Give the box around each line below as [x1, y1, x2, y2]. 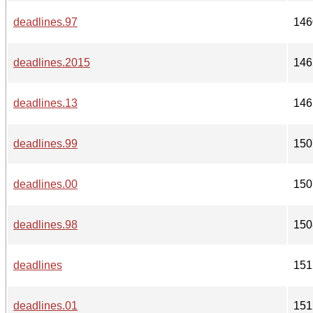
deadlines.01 [13, 299, 78, 312]
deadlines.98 [13, 218, 78, 231]
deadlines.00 [13, 177, 78, 190]
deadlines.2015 [13, 56, 90, 68]
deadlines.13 [13, 96, 78, 109]
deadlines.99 [13, 137, 78, 150]
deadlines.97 [13, 15, 78, 28]
